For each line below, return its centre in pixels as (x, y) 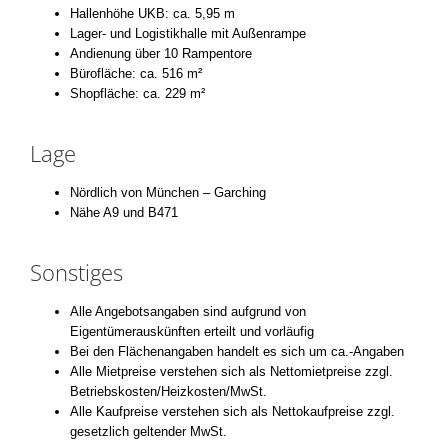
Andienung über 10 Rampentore (161, 53)
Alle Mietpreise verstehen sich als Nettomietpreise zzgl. (231, 371)
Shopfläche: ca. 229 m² (137, 93)
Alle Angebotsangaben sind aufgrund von (188, 311)
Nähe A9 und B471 (124, 212)
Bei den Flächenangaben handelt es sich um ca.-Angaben (237, 351)
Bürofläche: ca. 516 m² (136, 73)
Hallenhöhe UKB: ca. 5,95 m (152, 13)
